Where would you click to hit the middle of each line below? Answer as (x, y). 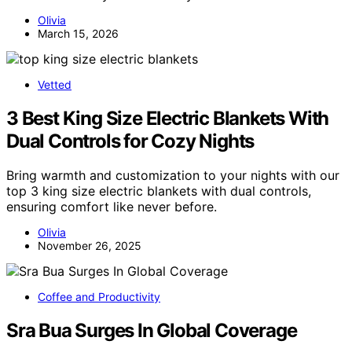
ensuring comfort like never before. (112, 207)
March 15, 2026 (78, 33)
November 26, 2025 (90, 246)
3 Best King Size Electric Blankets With (168, 118)
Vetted (55, 84)
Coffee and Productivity (99, 297)
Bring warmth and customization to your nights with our (173, 176)
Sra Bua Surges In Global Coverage (152, 331)
